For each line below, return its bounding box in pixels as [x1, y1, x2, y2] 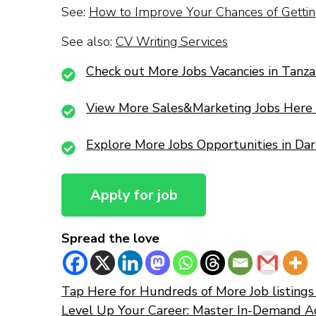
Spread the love [61, 229, 159, 247]
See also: [61, 33, 116, 51]
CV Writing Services [116, 33, 228, 51]
